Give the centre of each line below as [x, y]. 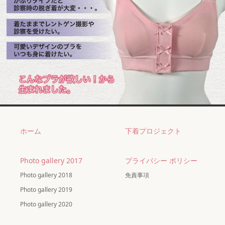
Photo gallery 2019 [46, 190]
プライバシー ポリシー [161, 161]
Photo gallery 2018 [46, 175]
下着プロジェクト [153, 131]
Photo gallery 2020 [46, 204]
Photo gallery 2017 [51, 161]
